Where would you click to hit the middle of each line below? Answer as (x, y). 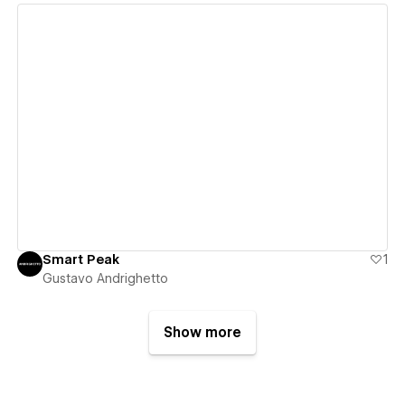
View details (195, 128)
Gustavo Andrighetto (105, 279)
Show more (202, 333)
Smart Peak (80, 260)
